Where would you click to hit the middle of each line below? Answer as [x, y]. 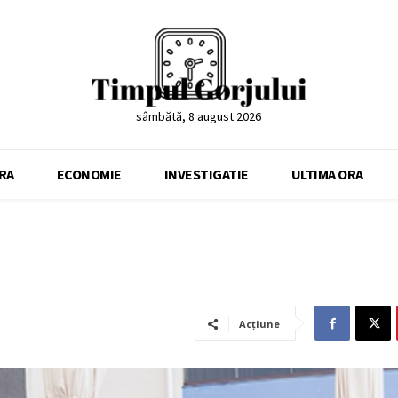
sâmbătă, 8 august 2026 [199, 117]
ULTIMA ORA [327, 175]
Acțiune [259, 324]
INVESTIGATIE [206, 175]
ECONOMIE [89, 175]
